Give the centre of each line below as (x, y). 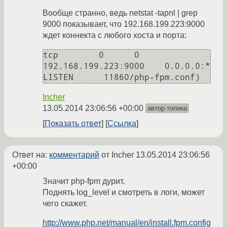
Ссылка (122, 124)
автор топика (167, 108)
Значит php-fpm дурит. (84, 181)
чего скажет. (65, 204)
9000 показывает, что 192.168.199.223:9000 (124, 24)
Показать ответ (73, 124)
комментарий (74, 155)
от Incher (118, 155)
